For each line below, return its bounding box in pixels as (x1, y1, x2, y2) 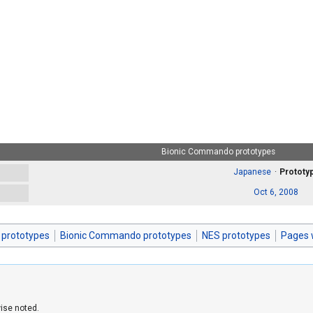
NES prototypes (201, 229, 270, 241)
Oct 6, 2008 (254, 187, 299, 198)
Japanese (233, 167, 271, 177)
